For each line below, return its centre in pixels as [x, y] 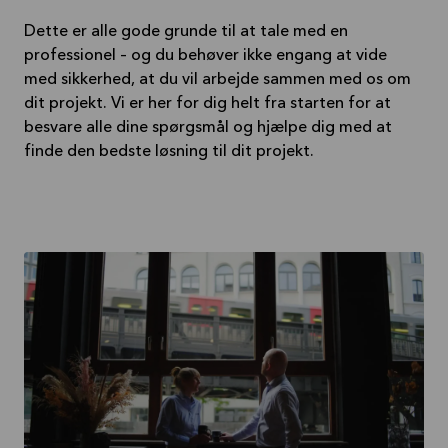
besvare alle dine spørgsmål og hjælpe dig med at [208, 128]
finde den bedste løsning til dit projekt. [169, 152]
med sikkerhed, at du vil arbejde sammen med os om [217, 80]
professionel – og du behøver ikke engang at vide [205, 56]
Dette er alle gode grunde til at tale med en [186, 32]
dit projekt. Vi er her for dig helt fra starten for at [207, 104]
